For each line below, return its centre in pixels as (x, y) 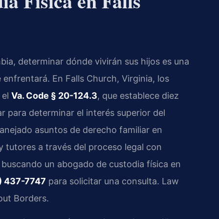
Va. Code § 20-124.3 (54, 96)
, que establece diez (138, 96)
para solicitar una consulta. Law (112, 181)
